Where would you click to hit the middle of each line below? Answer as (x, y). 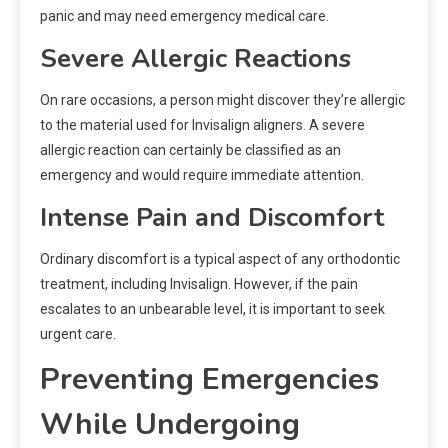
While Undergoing (170, 425)
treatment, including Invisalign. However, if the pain (199, 284)
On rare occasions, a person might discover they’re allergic (222, 100)
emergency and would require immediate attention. (202, 175)
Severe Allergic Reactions (195, 59)
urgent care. (78, 334)
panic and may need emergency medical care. (184, 16)
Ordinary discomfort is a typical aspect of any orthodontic (220, 259)
